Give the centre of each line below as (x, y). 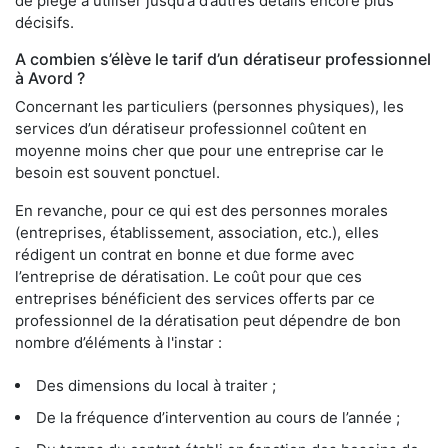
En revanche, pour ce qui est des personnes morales (201, 211)
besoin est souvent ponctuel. (117, 173)
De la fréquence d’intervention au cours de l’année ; (218, 418)
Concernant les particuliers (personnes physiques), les (209, 107)
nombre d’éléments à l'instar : (118, 343)
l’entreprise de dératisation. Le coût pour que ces (188, 277)
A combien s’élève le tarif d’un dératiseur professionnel (223, 59)
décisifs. (44, 23)
